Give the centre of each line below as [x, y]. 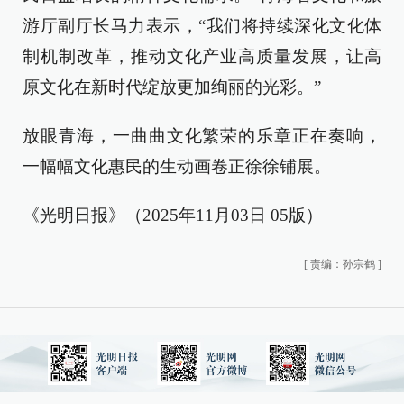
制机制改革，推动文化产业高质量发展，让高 [202, 57]
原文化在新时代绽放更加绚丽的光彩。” [172, 87]
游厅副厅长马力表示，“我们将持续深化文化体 [202, 26]
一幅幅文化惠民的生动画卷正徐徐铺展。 [177, 167]
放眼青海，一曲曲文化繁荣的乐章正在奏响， [202, 136]
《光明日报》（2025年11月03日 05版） [173, 216]
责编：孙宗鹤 [343, 265]
